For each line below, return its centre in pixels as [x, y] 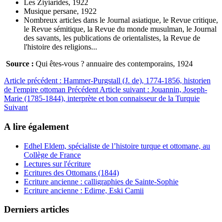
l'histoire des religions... [60, 47]
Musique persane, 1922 [60, 11]
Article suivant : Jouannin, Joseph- [153, 90]
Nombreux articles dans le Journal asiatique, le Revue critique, [121, 20]
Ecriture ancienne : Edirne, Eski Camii [84, 190]
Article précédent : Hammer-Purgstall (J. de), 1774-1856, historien [107, 81]
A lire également [36, 126]
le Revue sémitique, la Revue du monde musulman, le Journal [120, 29]
